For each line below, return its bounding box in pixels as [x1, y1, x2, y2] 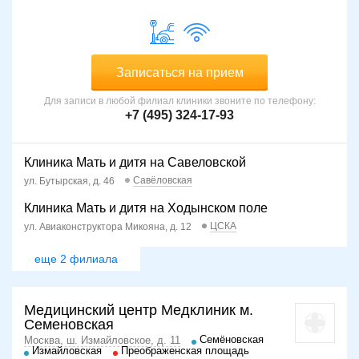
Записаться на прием [115, 66, 244, 80]
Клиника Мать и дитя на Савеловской [24, 155, 246, 170]
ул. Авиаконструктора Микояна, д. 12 [24, 220, 192, 232]
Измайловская [32, 345, 102, 357]
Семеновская [24, 317, 114, 333]
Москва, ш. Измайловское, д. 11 [24, 334, 180, 347]
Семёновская [200, 333, 264, 346]
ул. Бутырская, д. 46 [24, 175, 115, 187]
